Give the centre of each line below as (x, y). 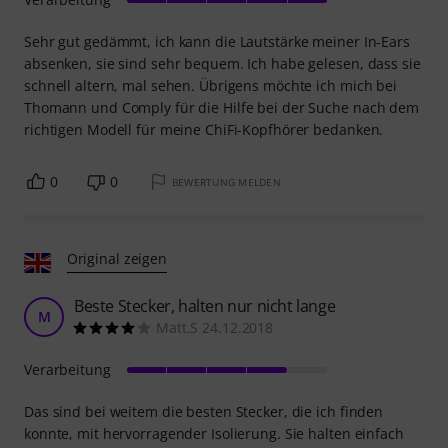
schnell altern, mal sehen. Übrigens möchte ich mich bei (210, 85)
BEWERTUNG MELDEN (226, 181)
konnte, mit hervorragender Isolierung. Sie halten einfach (214, 433)
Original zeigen (117, 258)
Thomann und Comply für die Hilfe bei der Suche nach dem (221, 107)
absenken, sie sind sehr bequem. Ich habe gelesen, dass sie (222, 63)
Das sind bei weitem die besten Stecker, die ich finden (204, 411)
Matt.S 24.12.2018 (215, 327)
